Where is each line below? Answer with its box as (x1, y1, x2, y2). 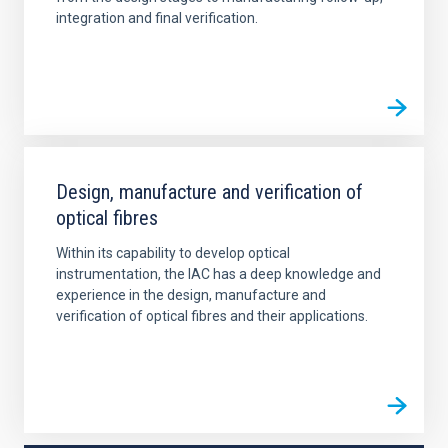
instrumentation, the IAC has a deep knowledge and (56, 265, 381, 282)
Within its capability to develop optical (56, 244, 290, 261)
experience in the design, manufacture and (56, 286, 326, 303)
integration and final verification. (56, 9, 258, 26)
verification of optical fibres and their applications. (56, 307, 368, 324)
